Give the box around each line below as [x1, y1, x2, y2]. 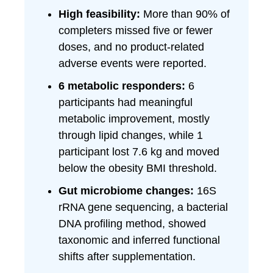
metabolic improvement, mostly [58, 113, 210, 125]
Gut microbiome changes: [58, 185, 194, 197]
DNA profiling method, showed [58, 218, 206, 230]
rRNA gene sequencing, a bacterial [58, 201, 228, 213]
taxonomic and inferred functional [58, 234, 220, 246]
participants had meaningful [58, 96, 193, 108]
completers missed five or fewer [58, 24, 213, 37]
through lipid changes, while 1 [58, 129, 203, 141]
